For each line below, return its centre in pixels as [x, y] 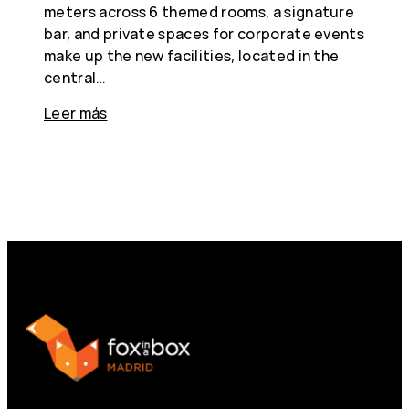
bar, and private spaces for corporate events [204, 34]
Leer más [76, 114]
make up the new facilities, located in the [192, 56]
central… [75, 78]
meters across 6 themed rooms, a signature [199, 12]
